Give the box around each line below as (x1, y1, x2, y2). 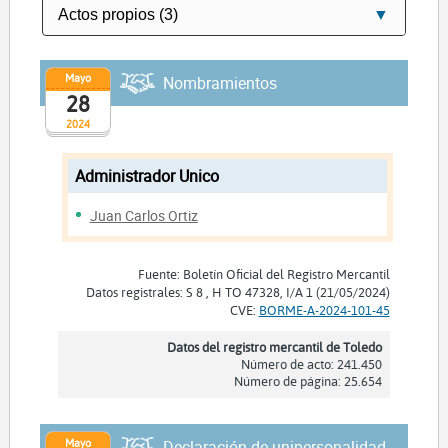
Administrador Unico (74, 164, 219, 187)
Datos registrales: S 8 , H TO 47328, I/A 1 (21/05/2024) (85, 284, 390, 301)
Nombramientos (162, 71, 277, 94)
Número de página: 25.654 (233, 373, 382, 390)
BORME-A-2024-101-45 (258, 302, 390, 319)
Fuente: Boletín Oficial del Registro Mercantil (137, 266, 390, 283)
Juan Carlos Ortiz (89, 205, 198, 225)
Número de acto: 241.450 (240, 356, 382, 373)
